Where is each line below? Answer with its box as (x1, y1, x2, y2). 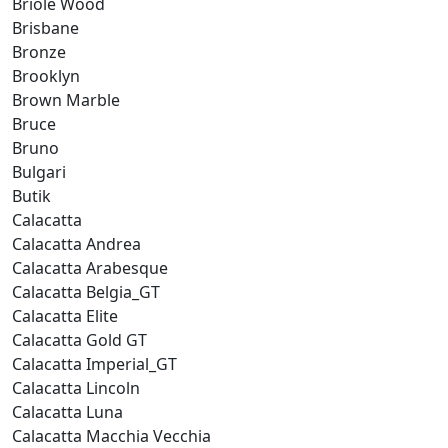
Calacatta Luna (12, 400, 123, 423)
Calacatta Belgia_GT (12, 280, 160, 303)
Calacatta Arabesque (12, 256, 168, 279)
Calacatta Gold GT (12, 328, 147, 351)
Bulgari (12, 160, 66, 183)
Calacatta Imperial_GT (12, 352, 177, 375)
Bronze (12, 40, 66, 63)
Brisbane (12, 16, 79, 39)
